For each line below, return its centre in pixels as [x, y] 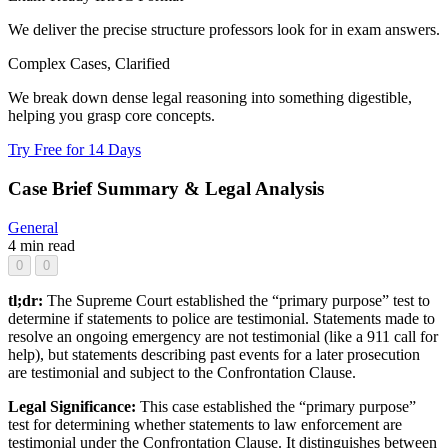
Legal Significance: [74, 406]
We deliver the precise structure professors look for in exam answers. [224, 30]
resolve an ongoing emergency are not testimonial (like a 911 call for [223, 336]
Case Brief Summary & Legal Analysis [166, 189]
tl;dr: [27, 300]
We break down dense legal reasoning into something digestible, [210, 98]
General [33, 227]
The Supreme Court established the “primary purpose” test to [238, 300]
